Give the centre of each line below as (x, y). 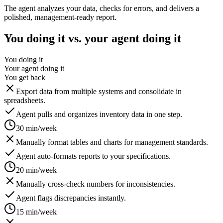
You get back (25, 77)
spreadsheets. (25, 100)
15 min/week (36, 212)
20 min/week (36, 170)
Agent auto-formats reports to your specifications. (93, 156)
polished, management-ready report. (60, 17)
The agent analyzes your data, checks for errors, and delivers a (102, 8)
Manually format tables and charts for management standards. (112, 142)
